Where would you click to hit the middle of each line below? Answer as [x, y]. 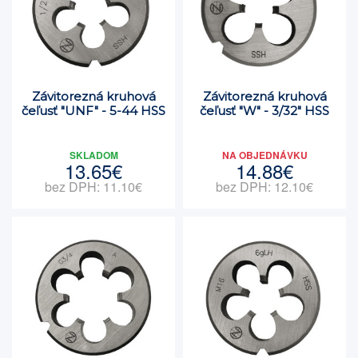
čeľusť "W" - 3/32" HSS [265, 111]
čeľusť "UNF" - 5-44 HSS [93, 111]
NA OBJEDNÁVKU [265, 155]
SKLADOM [93, 155]
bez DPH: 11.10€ [93, 187]
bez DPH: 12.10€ [265, 187]
